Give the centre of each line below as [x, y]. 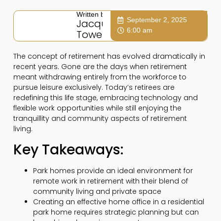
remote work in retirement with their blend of [110, 181]
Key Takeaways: [68, 149]
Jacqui [93, 24]
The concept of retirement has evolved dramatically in [109, 56]
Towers [93, 35]
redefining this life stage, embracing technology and [105, 98]
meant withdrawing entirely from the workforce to [100, 77]
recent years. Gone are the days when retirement [100, 67]
